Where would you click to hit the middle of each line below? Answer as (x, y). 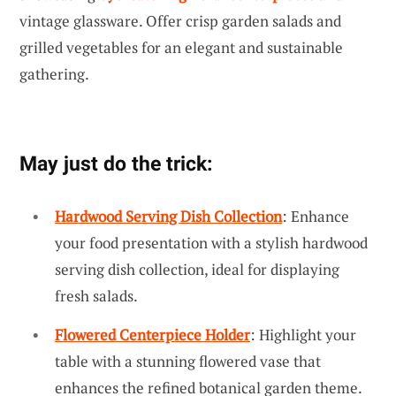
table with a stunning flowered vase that (188, 361)
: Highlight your (303, 334)
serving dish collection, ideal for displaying (197, 269)
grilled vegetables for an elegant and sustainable (181, 47)
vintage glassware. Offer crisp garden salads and (180, 20)
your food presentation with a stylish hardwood (211, 242)
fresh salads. (96, 295)
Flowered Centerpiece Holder (152, 334)
